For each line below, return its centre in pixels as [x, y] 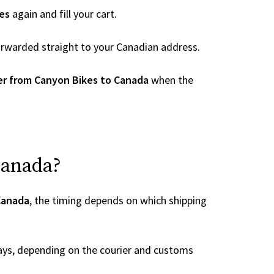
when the [171, 80]
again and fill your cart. [63, 14]
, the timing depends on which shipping [118, 200]
